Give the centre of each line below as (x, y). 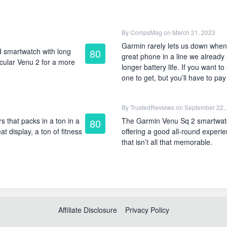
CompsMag (146, 32)
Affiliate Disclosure (87, 210)
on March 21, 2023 (189, 32)
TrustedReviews (152, 107)
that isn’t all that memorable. (167, 142)
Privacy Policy (147, 210)
